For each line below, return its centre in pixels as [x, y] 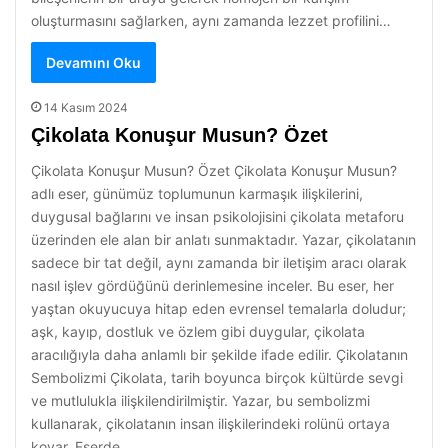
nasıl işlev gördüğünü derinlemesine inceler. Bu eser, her [212, 285]
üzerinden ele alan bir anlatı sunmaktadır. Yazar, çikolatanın [223, 239]
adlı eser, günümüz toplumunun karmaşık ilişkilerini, [197, 193]
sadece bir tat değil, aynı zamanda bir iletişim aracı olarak [219, 262]
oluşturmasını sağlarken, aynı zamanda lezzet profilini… [211, 20]
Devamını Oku [93, 62]
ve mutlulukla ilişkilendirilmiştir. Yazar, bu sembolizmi [200, 400]
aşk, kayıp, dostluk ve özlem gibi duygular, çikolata [198, 331]
